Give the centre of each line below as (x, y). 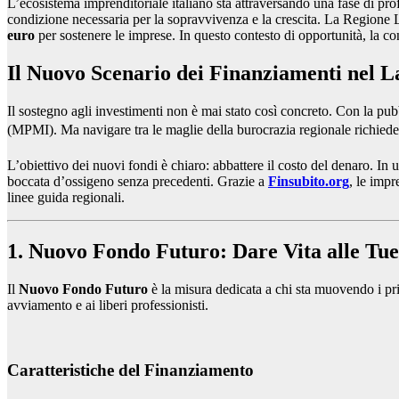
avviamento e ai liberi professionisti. (108, 305)
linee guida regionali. (66, 198)
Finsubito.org (309, 182)
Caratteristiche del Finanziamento (130, 370)
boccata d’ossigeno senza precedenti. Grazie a (138, 182)
